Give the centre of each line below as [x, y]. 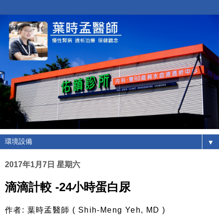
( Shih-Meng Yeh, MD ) [118, 210]
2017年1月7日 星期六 [43, 164]
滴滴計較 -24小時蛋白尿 [68, 187]
